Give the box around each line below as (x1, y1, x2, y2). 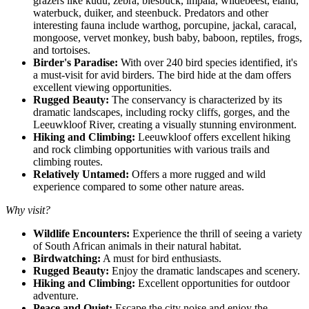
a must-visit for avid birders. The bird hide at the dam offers (33, 68, 291, 81)
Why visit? (6, 203, 50, 216)
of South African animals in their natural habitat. (33, 239, 241, 252)
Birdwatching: (33, 252, 101, 264)
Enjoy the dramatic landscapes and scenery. (109, 264, 300, 277)
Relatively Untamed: (33, 168, 129, 180)
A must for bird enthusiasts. (101, 252, 221, 264)
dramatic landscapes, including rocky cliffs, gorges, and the (33, 106, 290, 118)
